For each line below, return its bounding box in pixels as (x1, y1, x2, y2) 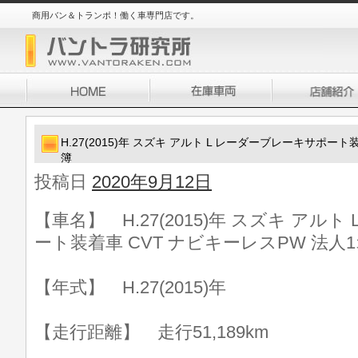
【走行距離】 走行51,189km (34, 322, 268, 342)
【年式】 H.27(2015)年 (34, 277, 226, 297)
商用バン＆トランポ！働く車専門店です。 (32, 10, 199, 20)
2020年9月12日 (92, 172, 212, 192)
